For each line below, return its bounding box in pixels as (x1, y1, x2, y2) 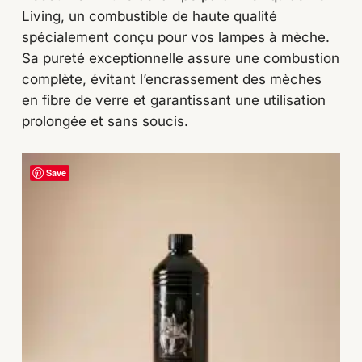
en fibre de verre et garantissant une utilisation (21, 92, 326, 109)
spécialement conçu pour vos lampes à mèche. (21, 29, 330, 46)
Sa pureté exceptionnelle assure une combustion (21, 50, 339, 67)
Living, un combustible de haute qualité (21, 8, 277, 25)
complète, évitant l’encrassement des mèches (21, 71, 322, 88)
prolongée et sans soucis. (21, 113, 188, 130)
